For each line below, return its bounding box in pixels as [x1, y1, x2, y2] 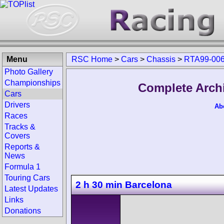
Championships [4, 78, 60, 87]
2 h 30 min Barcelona [75, 179, 172, 190]
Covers [4, 131, 30, 140]
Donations [4, 206, 41, 215]
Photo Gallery [4, 67, 53, 76]
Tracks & [4, 122, 35, 131]
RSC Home [71, 55, 112, 63]
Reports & [4, 142, 40, 151]
